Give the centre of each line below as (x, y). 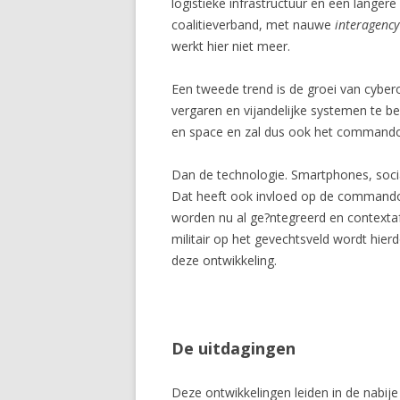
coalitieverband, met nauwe (253, 25)
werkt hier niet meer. (231, 46)
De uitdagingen (233, 349)
